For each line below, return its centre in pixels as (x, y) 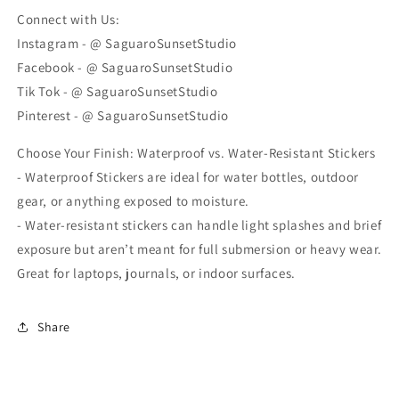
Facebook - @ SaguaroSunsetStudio (125, 67)
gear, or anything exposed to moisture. (133, 201)
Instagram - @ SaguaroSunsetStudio (127, 43)
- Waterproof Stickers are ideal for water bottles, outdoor (188, 177)
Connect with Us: (69, 19)
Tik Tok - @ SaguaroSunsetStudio (118, 91)
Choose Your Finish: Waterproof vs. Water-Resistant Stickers (196, 153)
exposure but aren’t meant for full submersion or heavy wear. (200, 249)
